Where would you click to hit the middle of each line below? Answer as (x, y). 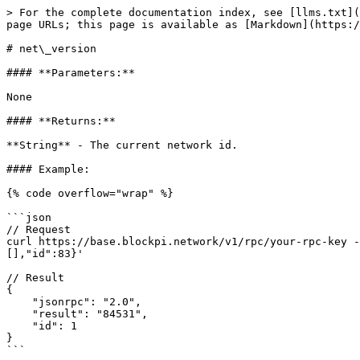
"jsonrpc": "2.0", (19, 302)
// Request (39, 229)
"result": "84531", (19, 314)
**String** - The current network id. (122, 145)
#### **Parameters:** (71, 73)
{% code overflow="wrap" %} (90, 193)
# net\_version (51, 49)
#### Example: (48, 169)
